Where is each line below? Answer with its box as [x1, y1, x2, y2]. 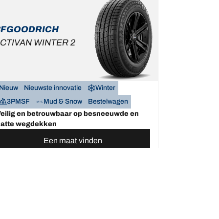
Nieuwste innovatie [23, 84, 82, 92]
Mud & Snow [43, 98, 82, 106]
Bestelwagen [88, 98, 128, 106]
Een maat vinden [44, 136, 103, 145]
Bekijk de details [44, 160, 101, 169]
